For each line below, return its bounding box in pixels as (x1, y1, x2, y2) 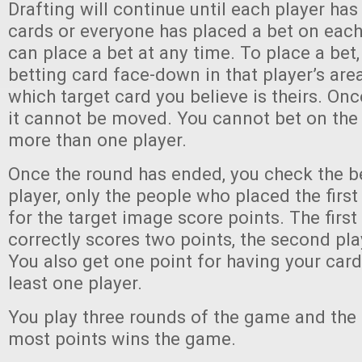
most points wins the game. (8, 328, 236, 349)
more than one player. (8, 129, 187, 150)
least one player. (8, 272, 142, 293)
